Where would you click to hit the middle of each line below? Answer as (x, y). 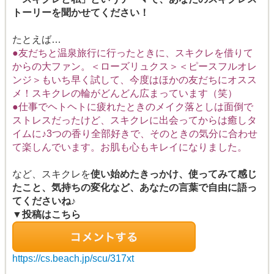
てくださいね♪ (44, 201)
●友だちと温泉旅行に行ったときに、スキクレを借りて (133, 53)
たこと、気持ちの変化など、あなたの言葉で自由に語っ (135, 188)
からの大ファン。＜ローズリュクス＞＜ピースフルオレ (135, 67)
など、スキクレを (51, 174)
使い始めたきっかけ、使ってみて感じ (174, 174)
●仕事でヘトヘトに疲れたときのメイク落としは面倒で (133, 107)
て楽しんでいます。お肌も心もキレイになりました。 (130, 147)
